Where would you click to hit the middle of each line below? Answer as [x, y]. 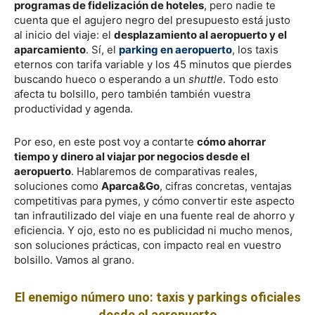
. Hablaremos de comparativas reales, [164, 171]
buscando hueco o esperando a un [101, 79]
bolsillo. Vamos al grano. [74, 259]
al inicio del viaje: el [64, 34]
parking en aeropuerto [175, 49]
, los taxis [255, 49]
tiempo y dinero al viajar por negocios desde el [132, 156]
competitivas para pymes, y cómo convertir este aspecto [154, 200]
